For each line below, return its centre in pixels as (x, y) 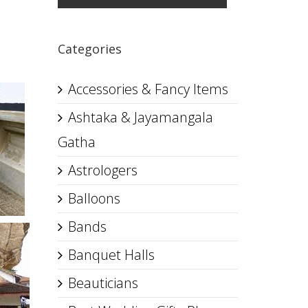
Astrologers (102, 170)
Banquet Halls (111, 255)
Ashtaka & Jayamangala (140, 117)
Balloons (94, 198)
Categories (89, 49)
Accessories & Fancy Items (148, 89)
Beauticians (103, 283)
